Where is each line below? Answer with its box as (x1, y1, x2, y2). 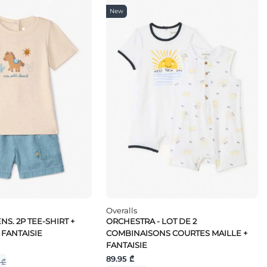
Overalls (106, 206, 138, 216)
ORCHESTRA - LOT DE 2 (106, 216, 197, 226)
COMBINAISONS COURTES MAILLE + (106, 228, 248, 238)
